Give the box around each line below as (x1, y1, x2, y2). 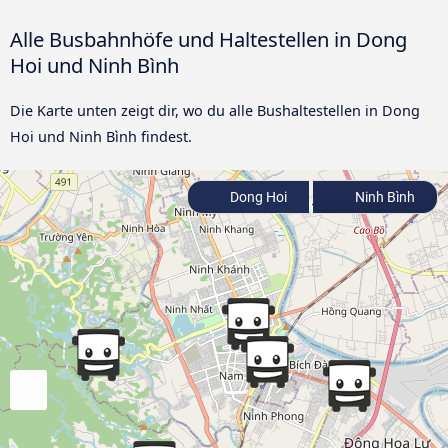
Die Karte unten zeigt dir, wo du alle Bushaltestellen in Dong (10, 101, 420, 121)
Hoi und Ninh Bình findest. (10, 127, 192, 147)
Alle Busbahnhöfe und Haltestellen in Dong (10, 25, 407, 54)
